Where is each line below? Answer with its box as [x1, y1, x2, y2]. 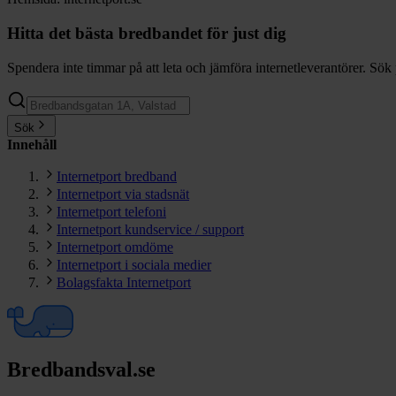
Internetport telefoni [57, 203, 166, 219]
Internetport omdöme [57, 239, 173, 255]
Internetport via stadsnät [57, 186, 189, 202]
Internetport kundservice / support [57, 221, 244, 237]
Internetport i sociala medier [57, 256, 211, 272]
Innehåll [7, 136, 57, 152]
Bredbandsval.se [7, 358, 156, 382]
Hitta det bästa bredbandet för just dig [7, 23, 286, 42]
